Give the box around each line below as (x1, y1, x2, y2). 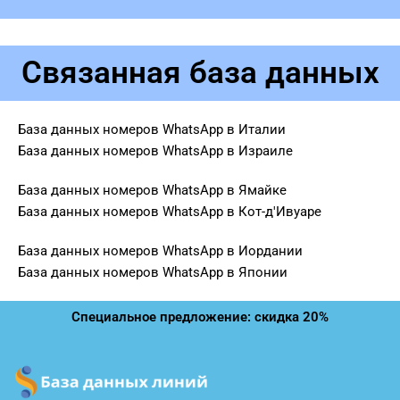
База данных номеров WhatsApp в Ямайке (18, 182, 287, 198)
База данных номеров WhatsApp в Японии (18, 264, 287, 280)
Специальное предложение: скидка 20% (71, 309, 329, 325)
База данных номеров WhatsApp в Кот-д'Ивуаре (18, 204, 321, 220)
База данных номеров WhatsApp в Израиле (18, 143, 293, 159)
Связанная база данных (21, 54, 379, 91)
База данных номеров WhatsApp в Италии (18, 121, 286, 137)
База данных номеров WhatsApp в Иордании (18, 243, 303, 259)
